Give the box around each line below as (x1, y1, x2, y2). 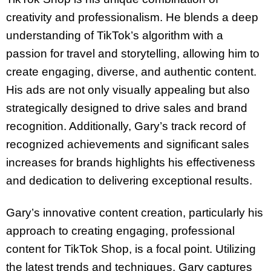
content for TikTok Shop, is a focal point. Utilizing (6, 243, 256, 256)
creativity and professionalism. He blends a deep (6, 11, 258, 24)
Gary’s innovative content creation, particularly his (6, 206, 263, 220)
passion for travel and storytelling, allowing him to (6, 47, 260, 60)
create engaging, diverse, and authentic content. (6, 65, 256, 79)
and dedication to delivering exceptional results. (6, 174, 252, 188)
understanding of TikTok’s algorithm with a (6, 29, 223, 42)
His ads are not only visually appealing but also (6, 83, 250, 97)
